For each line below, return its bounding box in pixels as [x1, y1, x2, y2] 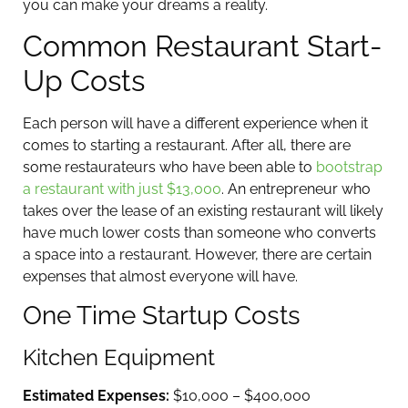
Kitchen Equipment [23, 344, 215, 372]
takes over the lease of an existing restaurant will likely [23, 201, 383, 219]
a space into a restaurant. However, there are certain [23, 245, 372, 263]
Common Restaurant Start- [23, 28, 382, 63]
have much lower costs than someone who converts [23, 223, 376, 241]
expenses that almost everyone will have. [23, 267, 298, 285]
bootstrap [316, 158, 382, 176]
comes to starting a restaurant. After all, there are [23, 136, 351, 154]
